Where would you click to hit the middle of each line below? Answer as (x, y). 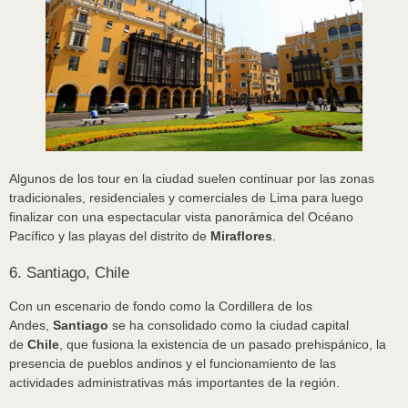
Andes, (31, 326)
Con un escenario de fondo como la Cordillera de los (161, 306)
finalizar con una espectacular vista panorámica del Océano (181, 217)
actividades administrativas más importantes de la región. (174, 383)
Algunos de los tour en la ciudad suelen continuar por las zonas (192, 179)
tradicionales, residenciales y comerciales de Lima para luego (186, 198)
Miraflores (241, 236)
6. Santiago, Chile (69, 273)
